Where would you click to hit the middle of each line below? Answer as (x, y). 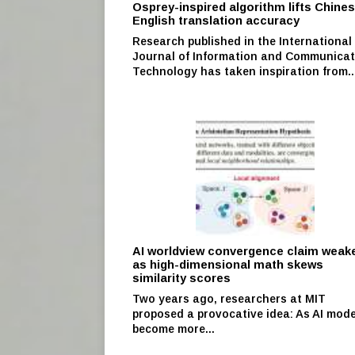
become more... (174, 328)
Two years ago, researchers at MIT (229, 298)
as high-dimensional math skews (228, 264)
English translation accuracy (216, 20)
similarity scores (181, 278)
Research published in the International (242, 41)
